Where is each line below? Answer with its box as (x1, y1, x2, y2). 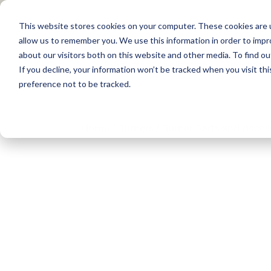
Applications (157, 58, 213, 70)
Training (226, 58, 263, 70)
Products (104, 58, 145, 70)
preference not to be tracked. (18, 78, 131, 89)
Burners (117, 122, 154, 134)
